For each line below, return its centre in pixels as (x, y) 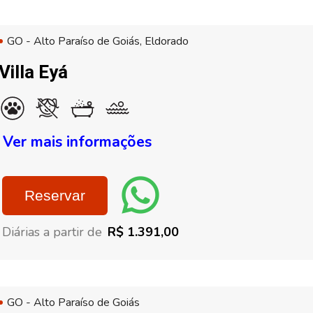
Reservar (55, 195)
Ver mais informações (77, 142)
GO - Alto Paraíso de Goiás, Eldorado (98, 41)
